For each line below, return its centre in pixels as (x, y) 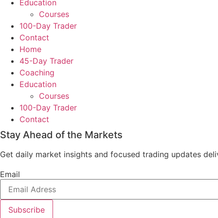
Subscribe (27, 209)
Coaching (37, 73)
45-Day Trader (46, 61)
